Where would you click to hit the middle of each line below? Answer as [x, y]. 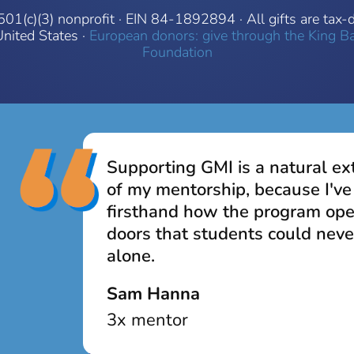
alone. [130, 256]
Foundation [177, 52]
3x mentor [147, 320]
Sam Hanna [153, 294]
